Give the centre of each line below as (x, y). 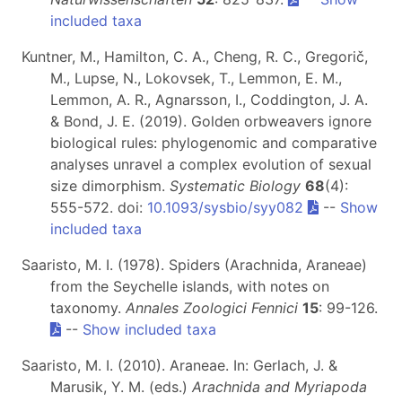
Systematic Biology (235, 185)
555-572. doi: (99, 207)
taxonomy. (88, 307)
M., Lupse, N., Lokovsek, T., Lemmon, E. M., (196, 78)
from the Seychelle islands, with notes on (190, 286)
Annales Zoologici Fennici (212, 307)
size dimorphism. (110, 185)
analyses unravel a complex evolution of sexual (211, 164)
